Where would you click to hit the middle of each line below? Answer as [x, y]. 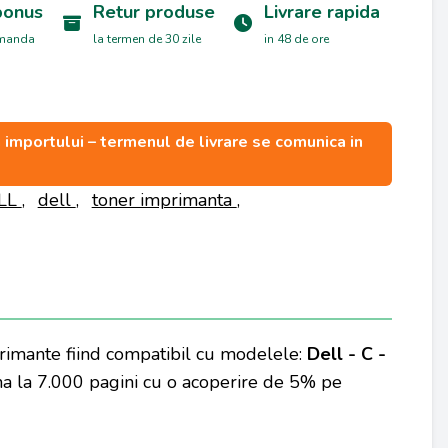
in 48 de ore [297, 39]
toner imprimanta [164, 200]
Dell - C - [346, 354]
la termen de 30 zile [146, 39]
